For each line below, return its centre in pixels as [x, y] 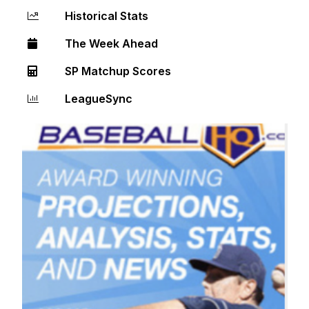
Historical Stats [106, 16]
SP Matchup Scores [118, 71]
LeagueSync [98, 99]
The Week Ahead [111, 44]
